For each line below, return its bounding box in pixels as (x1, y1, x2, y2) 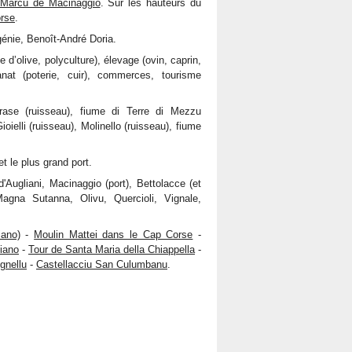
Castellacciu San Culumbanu (36, 258, 167, 270)
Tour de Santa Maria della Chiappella (28, 244, 195, 255)
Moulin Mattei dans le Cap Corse (34, 229, 193, 240)
